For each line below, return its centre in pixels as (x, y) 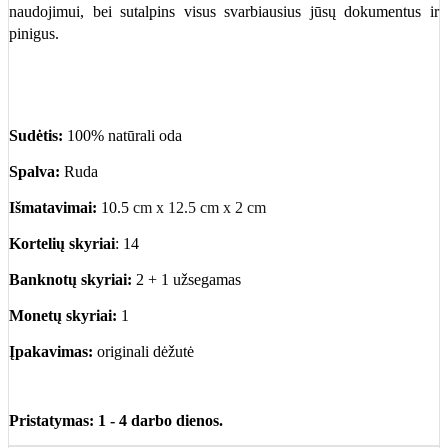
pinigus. (34, 33)
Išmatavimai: (53, 207)
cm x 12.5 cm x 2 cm (197, 207)
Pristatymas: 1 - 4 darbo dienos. (116, 420)
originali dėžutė (143, 351)
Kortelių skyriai (62, 243)
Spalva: (34, 171)
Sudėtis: (36, 135)
